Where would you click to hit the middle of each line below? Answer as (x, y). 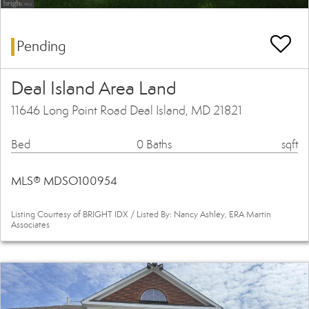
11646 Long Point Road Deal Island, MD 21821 (127, 111)
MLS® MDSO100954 (64, 181)
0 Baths (154, 145)
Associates (30, 225)
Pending (41, 47)
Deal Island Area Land (93, 89)
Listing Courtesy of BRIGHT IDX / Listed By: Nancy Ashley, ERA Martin (141, 215)
